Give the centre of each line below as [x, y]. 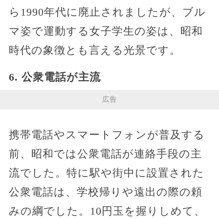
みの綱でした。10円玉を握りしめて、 [107, 211]
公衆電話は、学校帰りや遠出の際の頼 [105, 192]
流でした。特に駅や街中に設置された [106, 173]
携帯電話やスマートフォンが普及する [107, 134]
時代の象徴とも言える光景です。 [95, 50]
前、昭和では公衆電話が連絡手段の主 [105, 153]
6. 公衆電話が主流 [55, 77]
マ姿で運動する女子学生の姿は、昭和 [106, 31]
